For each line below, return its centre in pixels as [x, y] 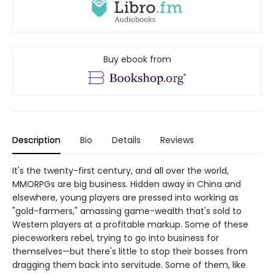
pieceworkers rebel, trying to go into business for [116, 238]
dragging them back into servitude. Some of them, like [129, 265]
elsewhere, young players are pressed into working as [125, 198]
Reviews [177, 140]
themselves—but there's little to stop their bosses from [130, 252]
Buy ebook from [137, 60]
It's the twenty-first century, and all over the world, [120, 171]
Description [36, 140]
